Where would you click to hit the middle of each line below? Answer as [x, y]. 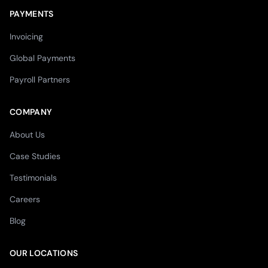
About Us [27, 134]
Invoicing [26, 36]
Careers [25, 199]
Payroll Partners [40, 79]
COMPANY [31, 112]
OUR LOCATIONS [44, 253]
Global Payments [42, 58]
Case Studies [35, 156]
